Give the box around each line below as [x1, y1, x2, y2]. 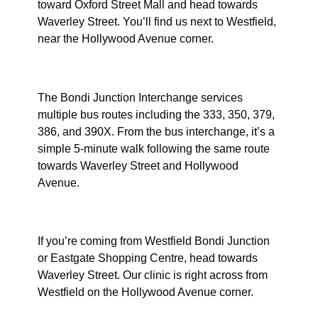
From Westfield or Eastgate [37, 202, 243, 221]
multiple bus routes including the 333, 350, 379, [37, 108, 275, 121]
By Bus [37, 57, 92, 77]
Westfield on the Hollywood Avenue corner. [37, 286, 253, 299]
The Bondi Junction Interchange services [37, 91, 243, 104]
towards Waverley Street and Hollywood [37, 159, 238, 172]
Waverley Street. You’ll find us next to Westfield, [37, 16, 276, 28]
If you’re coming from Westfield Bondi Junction [37, 235, 270, 248]
